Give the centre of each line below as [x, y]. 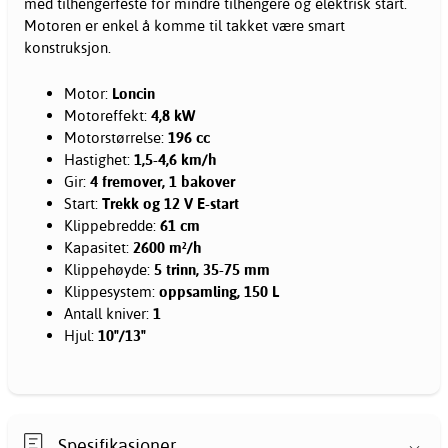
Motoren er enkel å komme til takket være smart [184, 26]
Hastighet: [99, 160]
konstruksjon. [67, 48]
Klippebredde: [112, 226]
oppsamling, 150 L [219, 292]
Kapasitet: [98, 248]
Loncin [133, 94]
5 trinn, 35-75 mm [212, 270]
